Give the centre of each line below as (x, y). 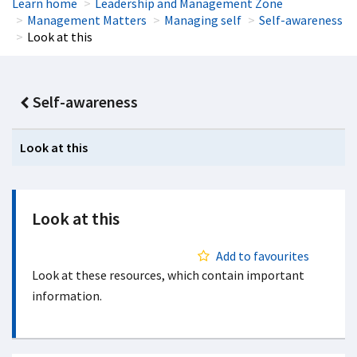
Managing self (203, 20)
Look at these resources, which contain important (168, 275)
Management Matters (87, 20)
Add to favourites (263, 256)
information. (67, 296)
